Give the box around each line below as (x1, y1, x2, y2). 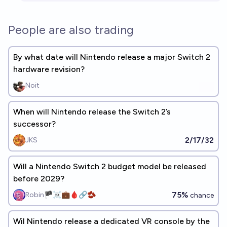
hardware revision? (13, 64, 85, 74)
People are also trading (8, 22, 134, 37)
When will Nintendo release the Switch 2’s (13, 107, 171, 117)
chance (188, 191, 214, 200)
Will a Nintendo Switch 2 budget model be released (13, 162, 206, 171)
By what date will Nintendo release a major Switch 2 (13, 52, 210, 62)
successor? (13, 119, 56, 129)
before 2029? (13, 174, 64, 183)
